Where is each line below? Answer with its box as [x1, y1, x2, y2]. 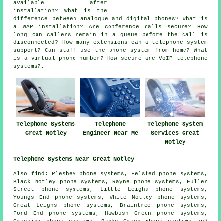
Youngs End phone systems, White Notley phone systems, [13, 194, 208, 200]
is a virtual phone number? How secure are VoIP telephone [13, 55, 208, 61]
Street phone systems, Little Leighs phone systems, [13, 186, 208, 192]
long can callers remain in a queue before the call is [13, 31, 208, 37]
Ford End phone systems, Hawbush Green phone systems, [13, 210, 208, 216]
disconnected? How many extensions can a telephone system [13, 39, 208, 45]
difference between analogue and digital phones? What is [13, 15, 208, 22]
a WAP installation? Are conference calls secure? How [13, 23, 208, 30]
